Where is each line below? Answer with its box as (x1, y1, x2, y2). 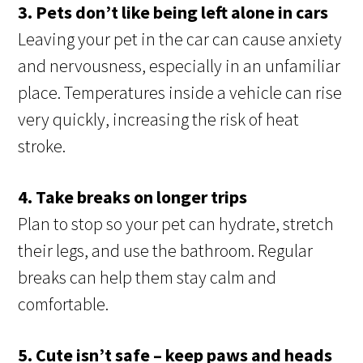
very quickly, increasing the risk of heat (18, 108, 300, 131)
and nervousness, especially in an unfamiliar (18, 54, 341, 78)
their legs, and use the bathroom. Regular (18, 239, 314, 263)
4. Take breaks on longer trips (18, 186, 248, 209)
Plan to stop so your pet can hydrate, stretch (18, 212, 335, 236)
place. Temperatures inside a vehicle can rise (18, 81, 343, 105)
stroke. (18, 135, 66, 158)
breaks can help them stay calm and (18, 266, 277, 289)
